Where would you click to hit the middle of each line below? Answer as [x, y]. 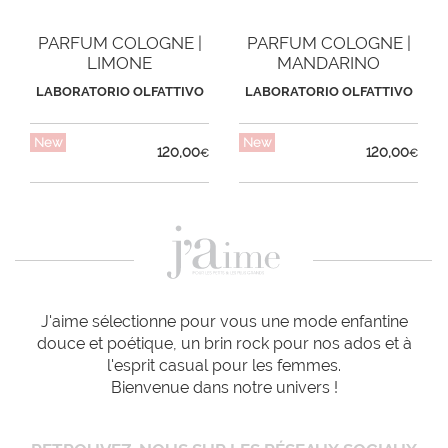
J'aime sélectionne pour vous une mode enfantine [224, 322]
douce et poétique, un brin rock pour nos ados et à [224, 344]
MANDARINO [328, 63]
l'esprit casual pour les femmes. [224, 366]
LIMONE [119, 63]
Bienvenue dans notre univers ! [224, 388]
